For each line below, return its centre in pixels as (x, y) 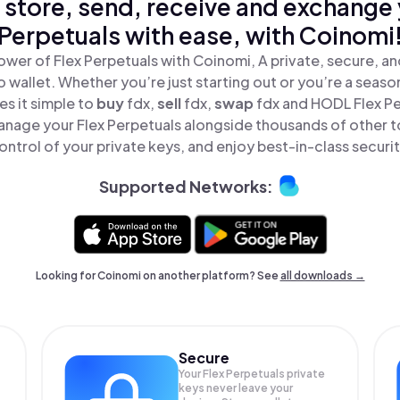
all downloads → (322, 275)
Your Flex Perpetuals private (252, 374)
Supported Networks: (186, 186)
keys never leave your (236, 388)
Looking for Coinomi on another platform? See (158, 275)
